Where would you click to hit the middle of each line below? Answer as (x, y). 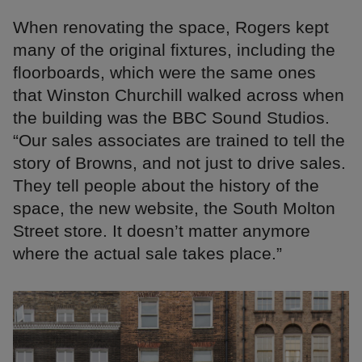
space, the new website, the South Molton (174, 208)
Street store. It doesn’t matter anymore (162, 230)
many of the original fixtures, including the (174, 49)
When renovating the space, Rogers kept (171, 27)
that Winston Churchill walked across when (179, 95)
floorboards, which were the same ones (164, 72)
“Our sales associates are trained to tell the (179, 140)
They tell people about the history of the (166, 185)
